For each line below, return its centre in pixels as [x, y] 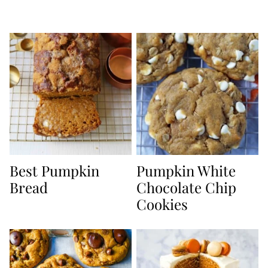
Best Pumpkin [54, 171]
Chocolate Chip [186, 188]
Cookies [162, 204]
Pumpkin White [186, 171]
